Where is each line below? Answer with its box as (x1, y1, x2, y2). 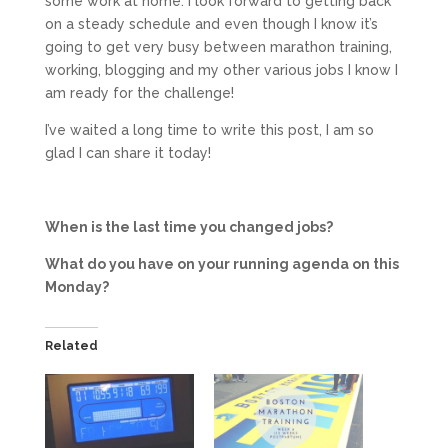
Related (44, 339, 98, 354)
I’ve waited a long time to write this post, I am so (44, 122, 374, 139)
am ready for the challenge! (44, 85, 234, 102)
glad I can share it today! (44, 145, 211, 162)
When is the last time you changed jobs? (44, 219, 333, 236)
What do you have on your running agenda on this (44, 256, 399, 273)
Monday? (44, 279, 109, 296)
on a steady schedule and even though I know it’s (44, 16, 378, 33)
